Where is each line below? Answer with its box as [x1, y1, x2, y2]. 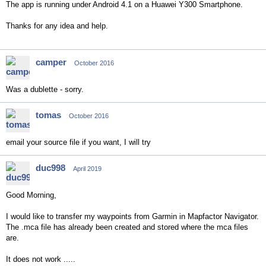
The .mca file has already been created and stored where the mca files [6, 223, 248, 232]
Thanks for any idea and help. [6, 21, 108, 30]
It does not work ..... [6, 255, 75, 264]
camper [36, 57, 66, 67]
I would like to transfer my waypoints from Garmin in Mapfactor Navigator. [6, 212, 259, 221]
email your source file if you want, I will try [6, 138, 151, 147]
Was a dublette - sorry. [6, 85, 84, 94]
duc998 [36, 163, 65, 173]
